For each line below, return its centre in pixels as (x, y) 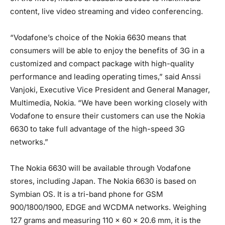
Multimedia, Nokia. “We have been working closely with (109, 102)
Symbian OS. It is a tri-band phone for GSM (87, 194)
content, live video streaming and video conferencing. (106, 11)
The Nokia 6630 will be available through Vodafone (100, 168)
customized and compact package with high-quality (102, 63)
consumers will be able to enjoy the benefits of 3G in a (107, 50)
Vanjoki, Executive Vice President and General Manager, (110, 89)
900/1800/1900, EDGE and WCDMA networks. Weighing (108, 207)
